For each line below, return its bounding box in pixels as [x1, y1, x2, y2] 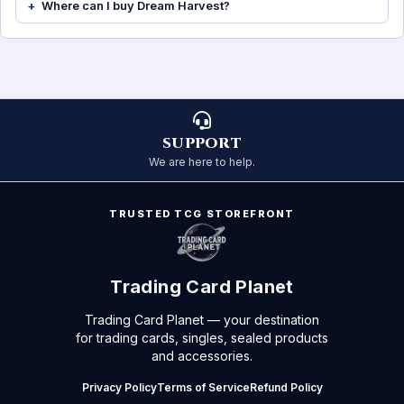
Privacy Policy [81, 381, 157, 395]
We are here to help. [149, 155, 255, 170]
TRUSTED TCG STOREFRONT [109, 207, 295, 221]
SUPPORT [161, 133, 243, 154]
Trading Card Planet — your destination [85, 312, 319, 328]
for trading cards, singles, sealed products [76, 330, 328, 346]
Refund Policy [249, 381, 323, 395]
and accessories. [151, 348, 252, 364]
